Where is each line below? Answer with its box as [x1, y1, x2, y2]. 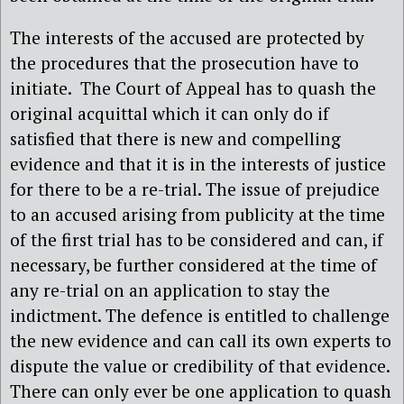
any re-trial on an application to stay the [10, 279, 330, 302]
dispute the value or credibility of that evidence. [10, 354, 390, 378]
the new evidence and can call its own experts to [10, 329, 391, 353]
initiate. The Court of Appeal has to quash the [10, 77, 376, 100]
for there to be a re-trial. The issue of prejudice [10, 178, 380, 201]
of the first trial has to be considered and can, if [10, 228, 383, 252]
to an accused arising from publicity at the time [10, 203, 385, 226]
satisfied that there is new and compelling [10, 127, 341, 151]
